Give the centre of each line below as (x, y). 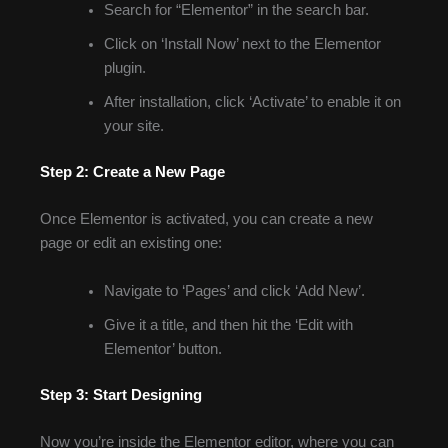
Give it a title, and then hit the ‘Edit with (228, 324)
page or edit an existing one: (131, 243)
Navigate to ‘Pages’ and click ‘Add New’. (234, 290)
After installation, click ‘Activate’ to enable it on (252, 102)
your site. (133, 126)
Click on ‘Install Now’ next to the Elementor (242, 44)
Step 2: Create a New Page (132, 171)
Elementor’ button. (162, 348)
